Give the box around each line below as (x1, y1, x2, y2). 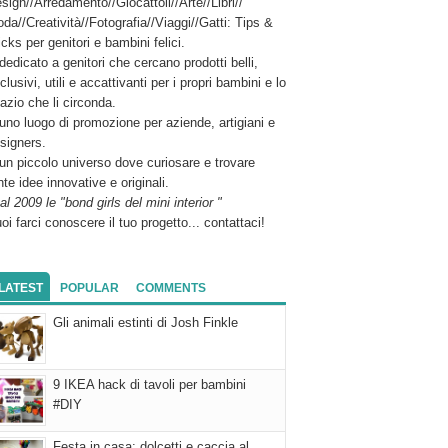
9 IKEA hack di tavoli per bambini (53, 377, 246, 392)
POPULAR (60, 281, 119, 295)
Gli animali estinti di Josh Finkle (53, 315, 238, 330)
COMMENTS (136, 281, 206, 295)
